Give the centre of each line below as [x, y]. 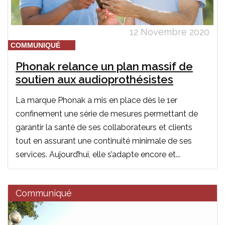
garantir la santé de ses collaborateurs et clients [104, 127]
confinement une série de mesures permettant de [107, 114]
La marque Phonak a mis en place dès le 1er [96, 100]
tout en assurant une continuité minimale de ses [104, 141]
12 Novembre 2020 [170, 32]
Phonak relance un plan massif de [104, 66]
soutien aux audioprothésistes [94, 79]
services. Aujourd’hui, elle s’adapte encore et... [98, 154]
